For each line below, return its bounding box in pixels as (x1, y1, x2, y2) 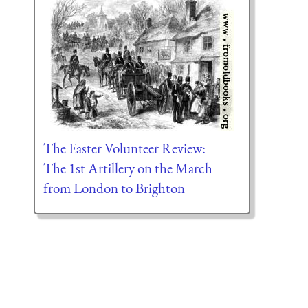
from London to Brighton (43, 178, 185, 197)
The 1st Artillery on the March (43, 158, 212, 177)
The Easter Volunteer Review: (43, 138, 206, 157)
